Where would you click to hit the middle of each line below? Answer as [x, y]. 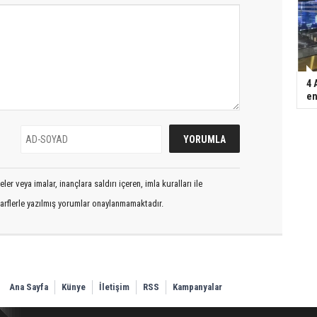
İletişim [114, 287]
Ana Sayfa [29, 287]
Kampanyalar [197, 287]
